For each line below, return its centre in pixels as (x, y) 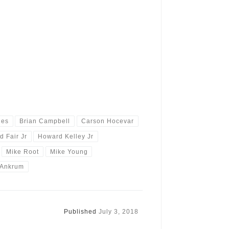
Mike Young (69, 152)
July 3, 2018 (118, 211)
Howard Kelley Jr (66, 136)
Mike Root (23, 152)
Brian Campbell (45, 121)
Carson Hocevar (107, 121)
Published (81, 211)
